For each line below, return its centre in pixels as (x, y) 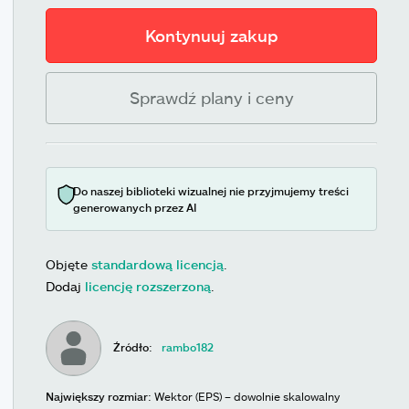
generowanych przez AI (135, 207)
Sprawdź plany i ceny (211, 98)
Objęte (68, 264)
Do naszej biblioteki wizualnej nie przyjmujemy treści (211, 191)
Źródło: (133, 346)
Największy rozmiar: (99, 396)
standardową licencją (157, 264)
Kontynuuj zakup (211, 36)
